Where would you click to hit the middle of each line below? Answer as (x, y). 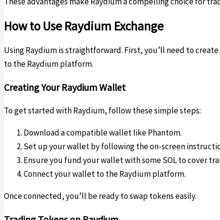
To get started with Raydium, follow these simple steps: (102, 111)
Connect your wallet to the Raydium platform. (105, 174)
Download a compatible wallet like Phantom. (103, 133)
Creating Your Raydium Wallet (65, 87)
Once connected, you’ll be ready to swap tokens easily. (100, 196)
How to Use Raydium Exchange (84, 26)
